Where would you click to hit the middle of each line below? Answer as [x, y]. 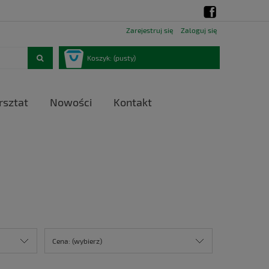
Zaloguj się [199, 30]
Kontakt [133, 102]
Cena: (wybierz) [77, 240]
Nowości [71, 102]
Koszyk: [99, 58]
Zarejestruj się [150, 30]
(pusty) [125, 58]
